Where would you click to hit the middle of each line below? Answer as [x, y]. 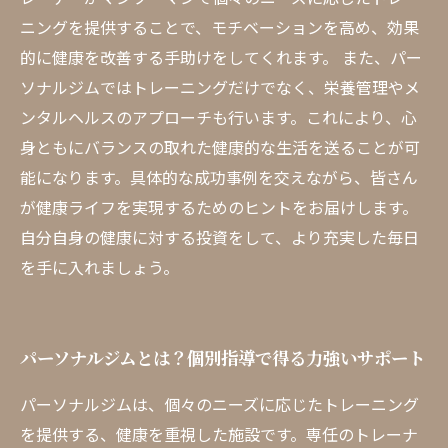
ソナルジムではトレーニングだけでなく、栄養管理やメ [220, 87]
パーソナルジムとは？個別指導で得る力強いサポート [222, 357]
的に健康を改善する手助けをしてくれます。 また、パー [221, 57]
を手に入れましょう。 [99, 267]
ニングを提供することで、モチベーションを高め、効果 [219, 27]
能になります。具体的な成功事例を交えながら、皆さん [219, 177]
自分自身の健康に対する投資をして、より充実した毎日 [219, 237]
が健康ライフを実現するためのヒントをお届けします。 [219, 207]
